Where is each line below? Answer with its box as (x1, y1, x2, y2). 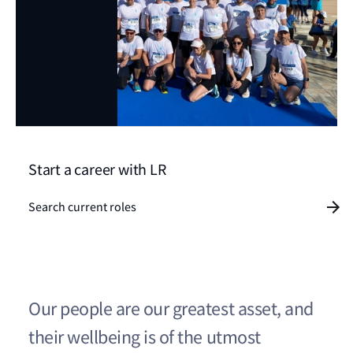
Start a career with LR (28, 159, 166, 180)
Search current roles (28, 199, 136, 215)
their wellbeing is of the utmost (28, 325, 261, 350)
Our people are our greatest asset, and (28, 296, 314, 321)
